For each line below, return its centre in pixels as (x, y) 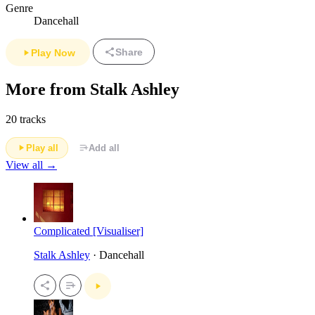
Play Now (53, 52)
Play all (42, 148)
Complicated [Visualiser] (89, 231)
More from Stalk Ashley (92, 89)
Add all (104, 148)
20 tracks (26, 119)
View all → (31, 165)
